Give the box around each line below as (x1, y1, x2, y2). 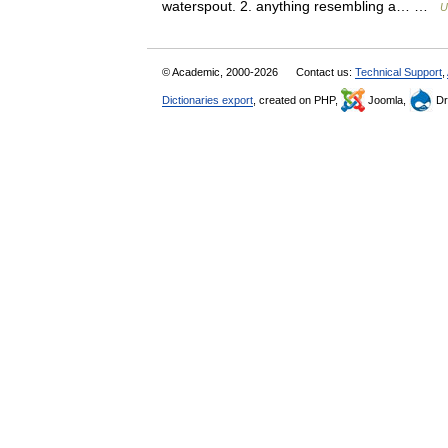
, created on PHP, (253, 94, 341, 106)
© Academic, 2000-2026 (162, 66, 281, 78)
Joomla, (365, 94, 409, 106)
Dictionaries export (162, 94, 253, 106)
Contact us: (296, 66, 355, 78)
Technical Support (355, 66, 442, 78)
